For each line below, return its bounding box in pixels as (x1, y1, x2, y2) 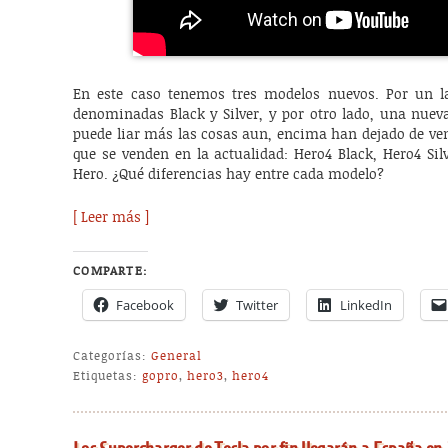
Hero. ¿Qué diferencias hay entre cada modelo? (73, 167, 385, 184)
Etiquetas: (73, 368, 139, 383)
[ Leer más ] (73, 209, 150, 226)
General (151, 348, 203, 363)
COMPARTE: (73, 263, 148, 278)
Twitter (236, 295, 279, 314)
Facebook (116, 295, 175, 314)
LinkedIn (340, 295, 393, 314)
